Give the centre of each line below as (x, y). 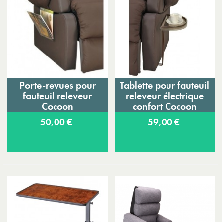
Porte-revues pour (57, 85)
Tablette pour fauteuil (165, 85)
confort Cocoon (165, 106)
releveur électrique (165, 96)
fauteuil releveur (57, 96)
